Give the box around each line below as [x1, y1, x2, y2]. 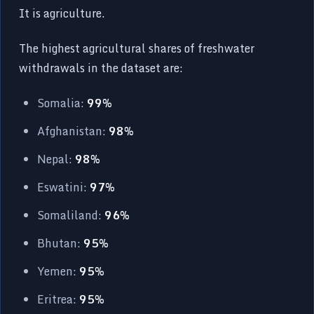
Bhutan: [37, 233, 84, 252]
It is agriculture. [19, 4, 106, 22]
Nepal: [37, 149, 76, 168]
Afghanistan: [37, 121, 109, 140]
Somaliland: [37, 205, 105, 224]
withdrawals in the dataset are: [19, 58, 184, 77]
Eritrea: [37, 289, 80, 308]
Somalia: [37, 93, 88, 112]
